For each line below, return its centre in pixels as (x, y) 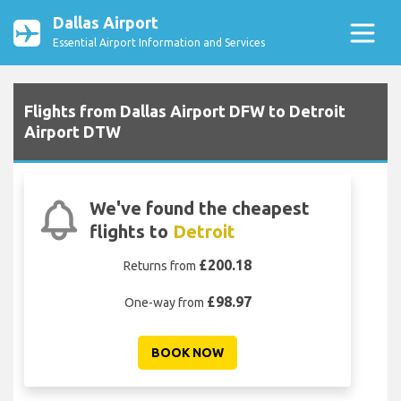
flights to (132, 232)
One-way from (165, 303)
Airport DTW (73, 132)
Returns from (161, 266)
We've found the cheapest (200, 209)
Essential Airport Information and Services (159, 43)
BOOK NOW (188, 353)
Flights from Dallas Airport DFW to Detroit (185, 111)
